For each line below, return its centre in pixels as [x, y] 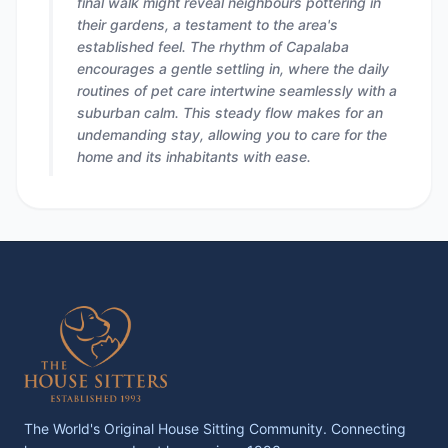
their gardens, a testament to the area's [207, 24]
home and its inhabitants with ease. [194, 156]
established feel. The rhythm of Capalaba [213, 46]
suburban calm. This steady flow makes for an [230, 112]
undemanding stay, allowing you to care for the [232, 134]
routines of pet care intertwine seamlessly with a [237, 90]
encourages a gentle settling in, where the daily [233, 68]
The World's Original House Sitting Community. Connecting [215, 428]
